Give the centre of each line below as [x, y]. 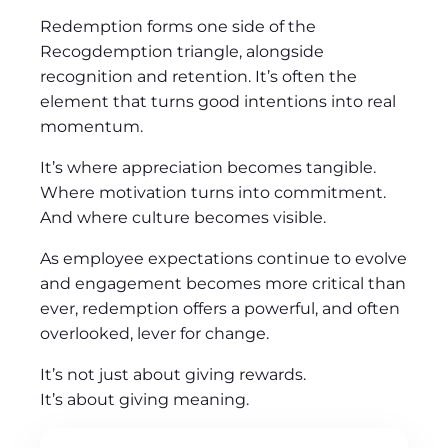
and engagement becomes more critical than [223, 283]
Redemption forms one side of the [178, 26]
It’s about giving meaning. [144, 399]
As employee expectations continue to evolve [223, 258]
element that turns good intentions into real [218, 101]
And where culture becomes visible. [183, 217]
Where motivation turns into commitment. [213, 192]
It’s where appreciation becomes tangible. [208, 167]
